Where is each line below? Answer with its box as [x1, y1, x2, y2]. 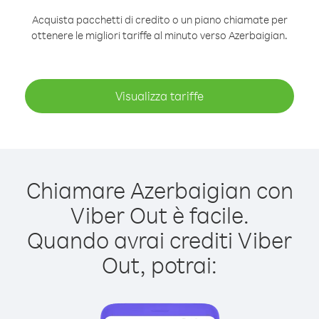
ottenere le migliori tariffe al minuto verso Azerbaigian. [31, 28, 288, 42]
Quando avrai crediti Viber [27, 225, 292, 254]
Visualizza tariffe [115, 88, 204, 103]
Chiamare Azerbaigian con [26, 175, 293, 204]
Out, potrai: [102, 250, 217, 279]
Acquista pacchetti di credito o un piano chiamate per [31, 13, 288, 26]
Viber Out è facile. [70, 200, 249, 229]
